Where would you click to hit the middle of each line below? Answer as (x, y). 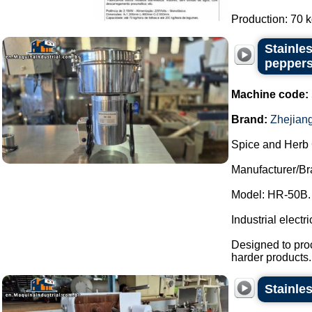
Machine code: (270, 94)
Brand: (249, 119)
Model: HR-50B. (271, 195)
